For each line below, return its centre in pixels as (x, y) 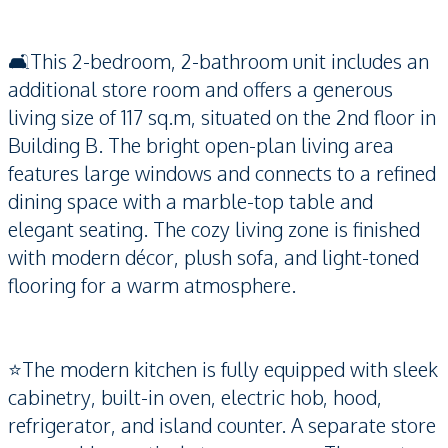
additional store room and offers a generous (200, 89)
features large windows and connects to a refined (222, 173)
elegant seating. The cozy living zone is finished (214, 229)
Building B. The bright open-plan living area (201, 145)
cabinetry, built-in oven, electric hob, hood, (195, 397)
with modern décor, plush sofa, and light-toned (213, 257)
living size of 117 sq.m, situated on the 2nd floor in (222, 117)
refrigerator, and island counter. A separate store (222, 425)
